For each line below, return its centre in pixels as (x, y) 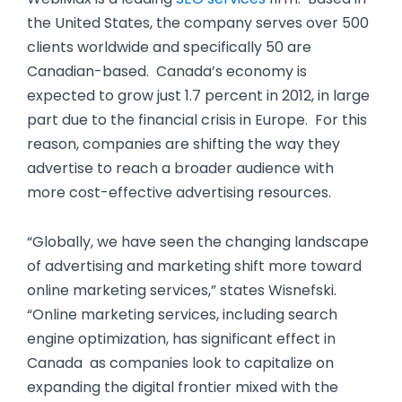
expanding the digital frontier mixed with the (183, 388)
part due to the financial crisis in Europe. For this (197, 119)
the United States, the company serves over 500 (198, 22)
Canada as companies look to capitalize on (180, 363)
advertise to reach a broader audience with (180, 168)
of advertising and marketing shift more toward (194, 267)
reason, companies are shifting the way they (184, 144)
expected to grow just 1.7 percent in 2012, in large (198, 95)
